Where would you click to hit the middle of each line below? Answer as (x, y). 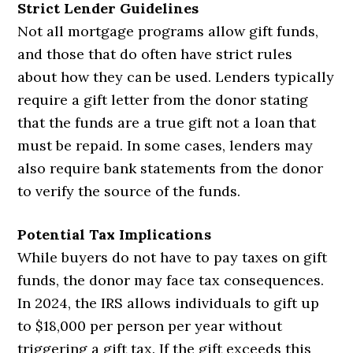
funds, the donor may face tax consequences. (171, 281)
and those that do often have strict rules (155, 54)
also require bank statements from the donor (171, 169)
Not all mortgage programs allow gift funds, (168, 32)
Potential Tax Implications (115, 235)
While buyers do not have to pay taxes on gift (173, 258)
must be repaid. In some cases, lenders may (165, 146)
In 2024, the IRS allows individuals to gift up (169, 303)
